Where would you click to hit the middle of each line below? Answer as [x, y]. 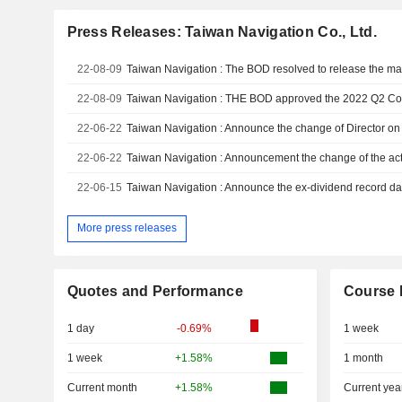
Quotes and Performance [155, 291]
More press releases [127, 228]
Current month [102, 387]
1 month [363, 358]
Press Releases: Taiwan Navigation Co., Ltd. [222, 31]
